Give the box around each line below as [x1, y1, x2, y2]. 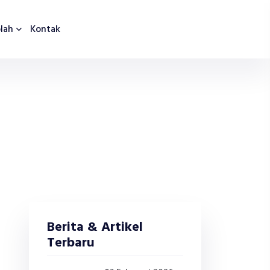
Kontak [30, 22, 60, 37]
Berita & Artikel [47, 217, 143, 238]
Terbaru [47, 233, 95, 254]
